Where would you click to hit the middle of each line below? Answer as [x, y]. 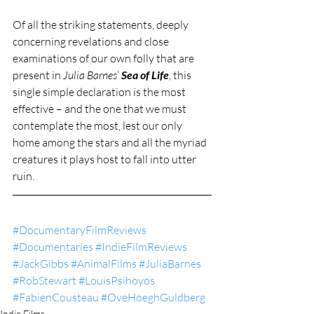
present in [38, 75]
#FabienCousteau [56, 297]
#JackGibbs [41, 264]
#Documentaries [53, 247]
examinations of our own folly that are [104, 58]
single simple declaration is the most [100, 92]
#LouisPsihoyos [117, 280]
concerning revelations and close [92, 41]
